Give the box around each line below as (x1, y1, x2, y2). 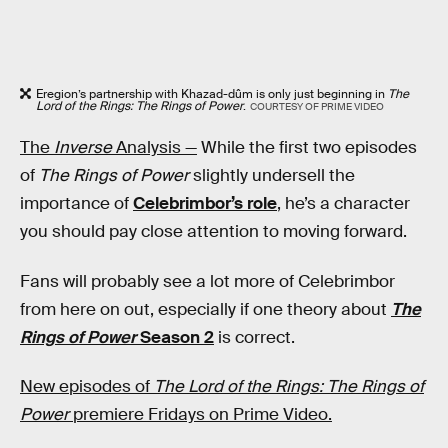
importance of (20, 192, 133, 214)
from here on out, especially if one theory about (20, 298, 391, 320)
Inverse (54, 136, 112, 158)
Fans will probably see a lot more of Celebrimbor (20, 270, 395, 292)
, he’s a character (277, 192, 410, 214)
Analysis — (112, 136, 197, 158)
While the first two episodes (197, 136, 417, 158)
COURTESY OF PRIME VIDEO (249, 100, 384, 114)
